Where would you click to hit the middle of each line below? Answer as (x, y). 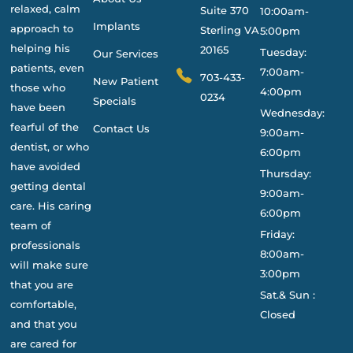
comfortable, (43, 304)
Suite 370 (225, 10)
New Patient (126, 81)
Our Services (126, 53)
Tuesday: (283, 52)
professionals (45, 245)
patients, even (47, 67)
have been (37, 107)
